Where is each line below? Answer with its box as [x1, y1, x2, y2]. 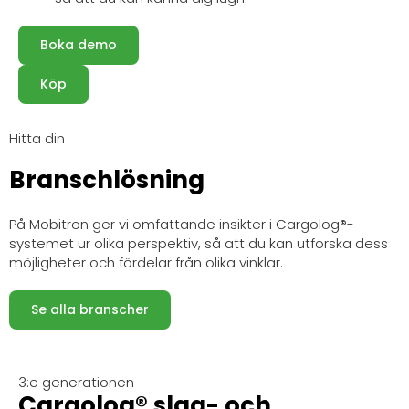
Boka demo [40, 36, 117, 55]
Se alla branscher [31, 300, 149, 320]
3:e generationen [18, 372, 134, 393]
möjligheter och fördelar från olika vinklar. [9, 253, 283, 273]
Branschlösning [9, 163, 204, 197]
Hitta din [9, 129, 65, 149]
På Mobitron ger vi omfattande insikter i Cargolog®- [9, 215, 354, 235]
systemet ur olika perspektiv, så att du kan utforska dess [9, 234, 388, 254]
